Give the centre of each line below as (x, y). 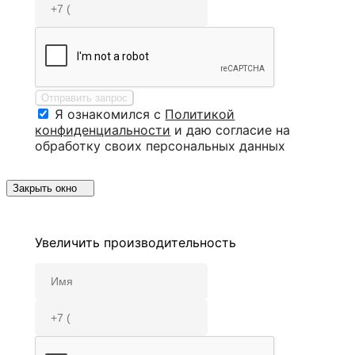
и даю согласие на (231, 130)
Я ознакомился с (110, 114)
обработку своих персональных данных (160, 145)
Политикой (200, 114)
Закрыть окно (45, 188)
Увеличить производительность (136, 242)
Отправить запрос (85, 97)
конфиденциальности (103, 130)
